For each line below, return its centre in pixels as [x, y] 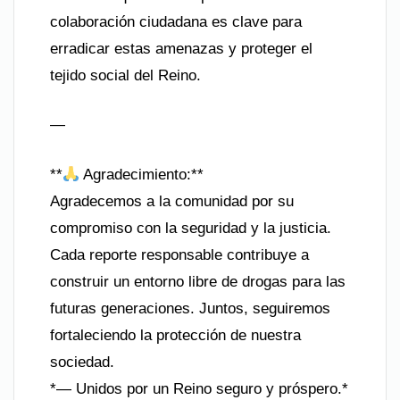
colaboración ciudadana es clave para [176, 21]
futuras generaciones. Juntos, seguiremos [190, 308]
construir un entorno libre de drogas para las [198, 281]
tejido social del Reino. [125, 75]
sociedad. [82, 362]
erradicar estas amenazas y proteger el [181, 48]
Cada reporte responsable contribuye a [179, 254]
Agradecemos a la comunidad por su [172, 201]
